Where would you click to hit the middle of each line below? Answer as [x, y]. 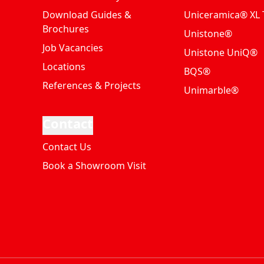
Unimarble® [211, 90]
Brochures [66, 29]
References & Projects [92, 86]
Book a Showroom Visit [94, 166]
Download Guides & [87, 15]
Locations [64, 67]
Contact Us [67, 147]
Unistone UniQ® [221, 53]
